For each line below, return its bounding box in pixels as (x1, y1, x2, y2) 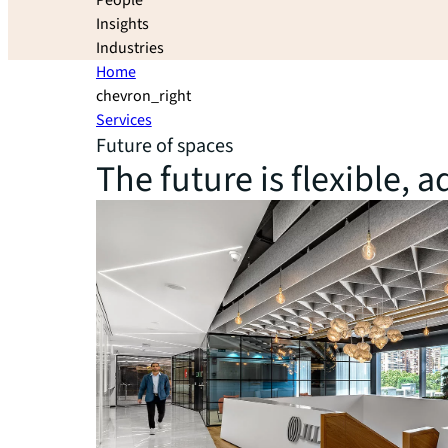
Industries (96, 37, 164, 59)
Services (96, 109, 152, 131)
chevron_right (96, 85, 191, 107)
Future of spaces (96, 132, 233, 160)
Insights (96, 13, 149, 35)
